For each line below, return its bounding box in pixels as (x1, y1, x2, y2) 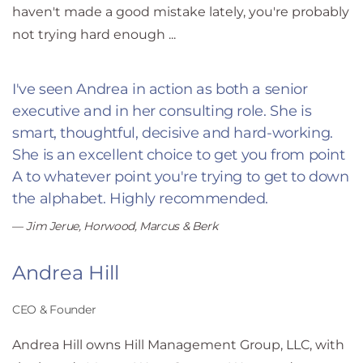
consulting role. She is (159, 101, 312, 120)
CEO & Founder (12, 301, 96, 317)
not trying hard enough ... (12, 26, 176, 42)
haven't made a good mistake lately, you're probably (12, 3, 349, 19)
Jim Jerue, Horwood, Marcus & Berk (26, 218, 218, 233)
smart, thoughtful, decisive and (12, 123, 230, 142)
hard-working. (233, 123, 333, 142)
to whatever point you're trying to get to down (26, 167, 349, 186)
